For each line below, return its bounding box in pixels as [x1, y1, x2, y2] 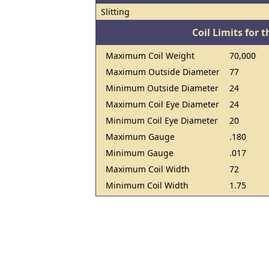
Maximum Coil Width [106, 163, 190, 175]
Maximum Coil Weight [106, 50, 195, 61]
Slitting [101, 6, 130, 17]
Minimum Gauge [106, 147, 174, 159]
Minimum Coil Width [106, 180, 189, 191]
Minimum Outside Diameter [106, 82, 219, 94]
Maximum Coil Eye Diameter [106, 98, 219, 110]
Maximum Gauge [106, 131, 175, 142]
